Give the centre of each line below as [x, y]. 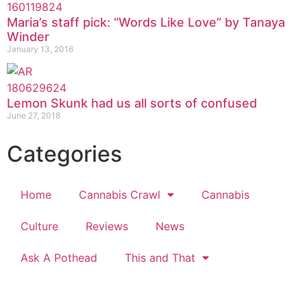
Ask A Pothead [59, 257]
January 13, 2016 [40, 49]
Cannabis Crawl [120, 194]
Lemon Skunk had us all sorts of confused [132, 103]
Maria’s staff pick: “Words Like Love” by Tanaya [146, 22]
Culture [39, 226]
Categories [64, 153]
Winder [28, 36]
